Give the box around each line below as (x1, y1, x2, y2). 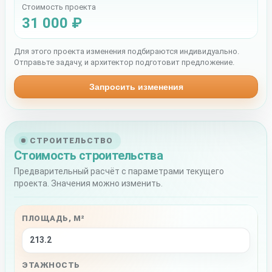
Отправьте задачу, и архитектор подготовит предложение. (14, 57, 234, 67)
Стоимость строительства (14, 148, 163, 163)
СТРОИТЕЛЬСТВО (30, 135, 114, 145)
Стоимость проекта (22, 2, 96, 12)
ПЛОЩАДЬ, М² (22, 213, 85, 223)
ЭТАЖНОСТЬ (22, 260, 80, 270)
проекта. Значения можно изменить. (14, 178, 163, 188)
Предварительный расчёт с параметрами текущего (14, 166, 224, 176)
